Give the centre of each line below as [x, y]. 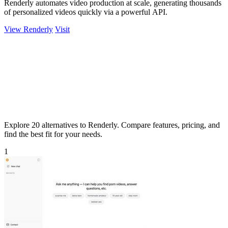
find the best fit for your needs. [53, 134]
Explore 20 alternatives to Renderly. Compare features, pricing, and [112, 125]
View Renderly [28, 29]
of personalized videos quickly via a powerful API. [86, 12]
